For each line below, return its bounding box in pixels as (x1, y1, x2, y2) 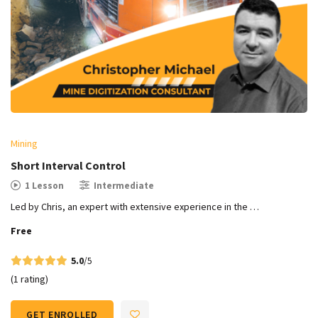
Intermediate (94, 179, 154, 192)
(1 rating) (11, 272, 48, 285)
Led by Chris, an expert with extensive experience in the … (11, 199, 259, 213)
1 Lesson (25, 179, 64, 192)
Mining (11, 136, 38, 150)
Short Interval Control (11, 158, 126, 172)
